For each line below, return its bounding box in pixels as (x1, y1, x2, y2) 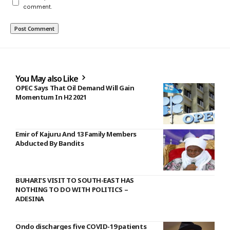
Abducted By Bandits (15, 139, 84, 148)
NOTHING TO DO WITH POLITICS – (15, 185, 128, 195)
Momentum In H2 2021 (15, 92, 87, 102)
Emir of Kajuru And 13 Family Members (15, 129, 137, 139)
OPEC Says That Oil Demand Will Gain (15, 83, 135, 93)
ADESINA (15, 194, 44, 204)
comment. (23, 3, 52, 11)
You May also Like (15, 73, 80, 85)
